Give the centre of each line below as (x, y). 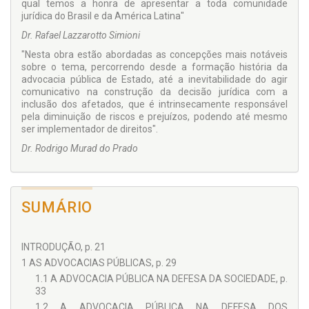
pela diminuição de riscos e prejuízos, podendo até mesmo (154, 117)
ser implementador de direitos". (90, 129)
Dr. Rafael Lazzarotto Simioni (81, 36)
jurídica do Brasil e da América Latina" (103, 16)
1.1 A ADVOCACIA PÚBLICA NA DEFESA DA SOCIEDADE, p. (161, 279)
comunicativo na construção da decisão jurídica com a (154, 92)
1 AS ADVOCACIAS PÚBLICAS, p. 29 (99, 263)
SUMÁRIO (57, 208)
